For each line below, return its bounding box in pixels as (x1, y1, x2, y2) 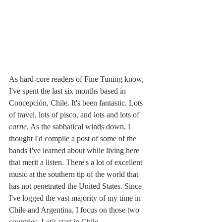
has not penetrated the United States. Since (9, 182, 144, 191)
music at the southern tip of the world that (9, 170, 140, 179)
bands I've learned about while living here (9, 146, 141, 155)
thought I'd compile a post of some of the (9, 134, 138, 143)
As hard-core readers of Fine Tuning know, (9, 75, 146, 84)
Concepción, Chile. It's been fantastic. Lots (9, 99, 145, 108)
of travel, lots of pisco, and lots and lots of (9, 111, 141, 119)
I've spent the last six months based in (9, 87, 128, 96)
